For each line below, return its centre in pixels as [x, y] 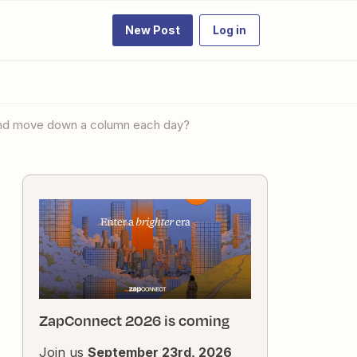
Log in [229, 30]
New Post [153, 30]
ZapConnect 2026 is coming [134, 321]
